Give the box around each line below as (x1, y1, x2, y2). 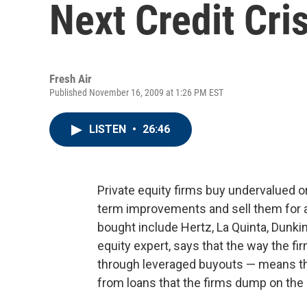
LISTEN (89, 123, 129, 136)
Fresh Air (49, 72, 92, 86)
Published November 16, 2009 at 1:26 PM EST (49, 87, 223, 98)
